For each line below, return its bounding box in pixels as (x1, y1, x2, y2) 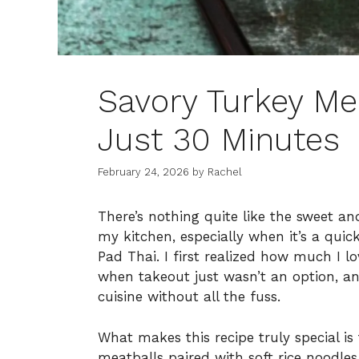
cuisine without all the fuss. (98, 288, 280, 305)
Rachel (208, 166, 242, 179)
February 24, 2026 (98, 166, 189, 179)
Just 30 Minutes (98, 120, 340, 159)
